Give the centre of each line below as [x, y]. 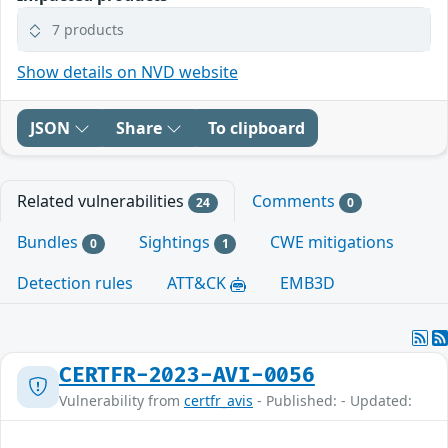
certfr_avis [218, 401]
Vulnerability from [121, 401]
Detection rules [75, 283]
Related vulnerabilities [102, 200]
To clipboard [256, 127]
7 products [88, 29]
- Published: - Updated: [332, 401]
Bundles [49, 241]
